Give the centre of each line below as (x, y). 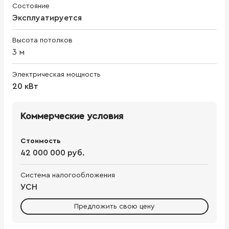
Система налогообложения (68, 175)
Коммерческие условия (72, 116)
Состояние (31, 6)
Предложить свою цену (114, 206)
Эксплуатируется (47, 18)
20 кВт (25, 86)
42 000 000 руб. (53, 153)
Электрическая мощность (56, 74)
